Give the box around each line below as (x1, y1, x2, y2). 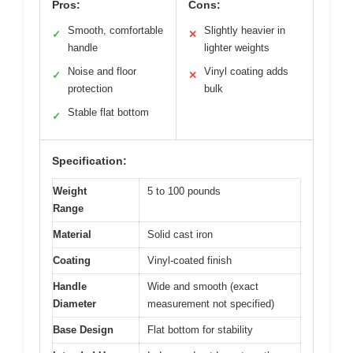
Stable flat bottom (68, 106, 149, 119)
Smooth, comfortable (68, 24, 163, 37)
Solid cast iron (147, 229, 213, 241)
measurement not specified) (147, 298, 274, 310)
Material (53, 229, 91, 241)
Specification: (52, 154, 127, 168)
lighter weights (204, 42, 269, 54)
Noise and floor (68, 65, 136, 78)
